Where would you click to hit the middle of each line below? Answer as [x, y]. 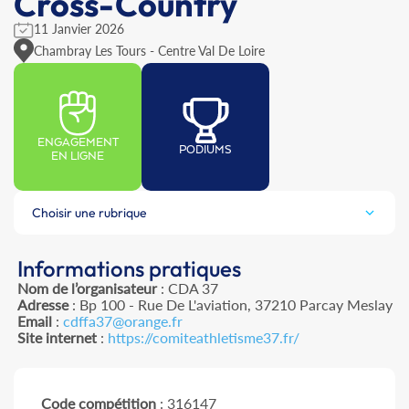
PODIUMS [205, 150]
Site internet [57, 338]
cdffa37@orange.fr [122, 321]
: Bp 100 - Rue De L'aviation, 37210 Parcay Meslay [230, 305]
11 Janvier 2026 [79, 29]
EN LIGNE [78, 157]
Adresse [42, 305]
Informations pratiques [129, 269]
